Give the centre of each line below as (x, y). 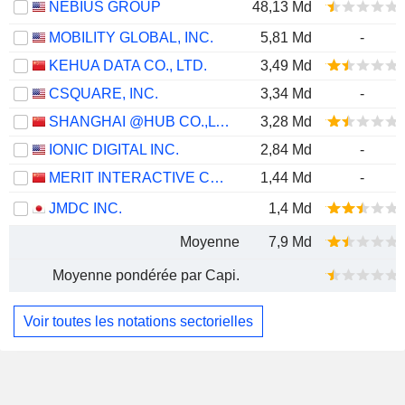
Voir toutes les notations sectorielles (138, 321)
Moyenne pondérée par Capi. (146, 275)
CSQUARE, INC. (104, 94)
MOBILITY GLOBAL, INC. (131, 38)
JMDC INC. (85, 208)
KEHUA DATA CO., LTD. (128, 66)
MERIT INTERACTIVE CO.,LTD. (217, 178)
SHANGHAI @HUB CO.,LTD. (222, 122)
